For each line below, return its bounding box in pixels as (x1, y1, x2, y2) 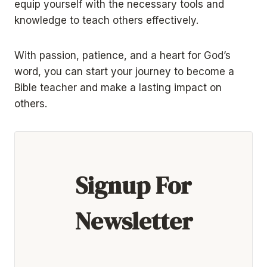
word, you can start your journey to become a (14, 65, 234, 77)
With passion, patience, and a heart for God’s (14, 49, 231, 61)
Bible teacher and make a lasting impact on (14, 81, 222, 94)
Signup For (76, 169, 191, 203)
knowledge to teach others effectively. (14, 14, 198, 26)
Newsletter (74, 204, 193, 238)
